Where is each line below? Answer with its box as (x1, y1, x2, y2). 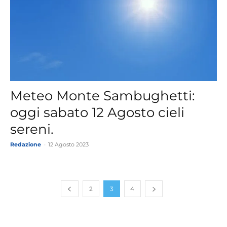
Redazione (10, 140, 41, 148)
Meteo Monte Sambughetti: (10, 87, 195, 104)
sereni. (10, 121, 54, 137)
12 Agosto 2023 (48, 140, 89, 148)
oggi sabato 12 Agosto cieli (10, 104, 184, 121)
